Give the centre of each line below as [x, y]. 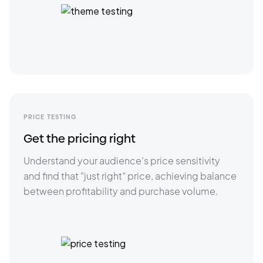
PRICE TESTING [50, 117]
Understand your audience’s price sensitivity [123, 161]
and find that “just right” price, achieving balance [131, 176]
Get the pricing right [80, 139]
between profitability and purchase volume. [121, 191]
